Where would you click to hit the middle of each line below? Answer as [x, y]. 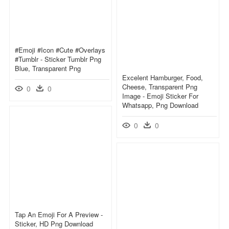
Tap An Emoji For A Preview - [59, 214]
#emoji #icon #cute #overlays [60, 50]
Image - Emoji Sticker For [160, 96]
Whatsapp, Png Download [160, 105]
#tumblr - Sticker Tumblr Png [58, 59]
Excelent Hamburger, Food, [163, 77]
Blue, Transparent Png [48, 68]
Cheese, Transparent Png [160, 86]
